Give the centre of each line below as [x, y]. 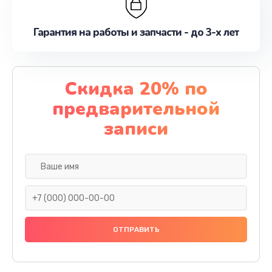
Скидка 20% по [136, 89]
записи [136, 129]
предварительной [136, 109]
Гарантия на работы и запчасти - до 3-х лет [136, 32]
